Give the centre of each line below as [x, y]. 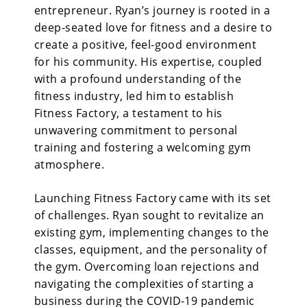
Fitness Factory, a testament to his [128, 113]
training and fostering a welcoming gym [143, 147]
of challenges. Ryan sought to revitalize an [149, 215]
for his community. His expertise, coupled [148, 62]
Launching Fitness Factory [105, 198]
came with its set [224, 198]
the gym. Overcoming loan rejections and [147, 267]
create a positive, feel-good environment [146, 45]
